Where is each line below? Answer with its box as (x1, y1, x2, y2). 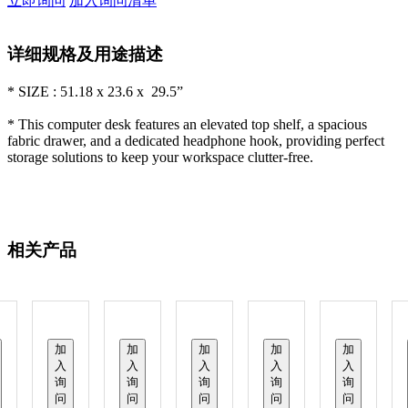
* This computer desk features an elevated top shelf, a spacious (7, 116, 367, 132)
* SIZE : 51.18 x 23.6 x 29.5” (7, 83, 183, 99)
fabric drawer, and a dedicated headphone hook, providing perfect (7, 132, 384, 148)
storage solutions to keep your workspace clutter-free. (7, 148, 313, 165)
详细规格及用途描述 (7, 44, 163, 64)
